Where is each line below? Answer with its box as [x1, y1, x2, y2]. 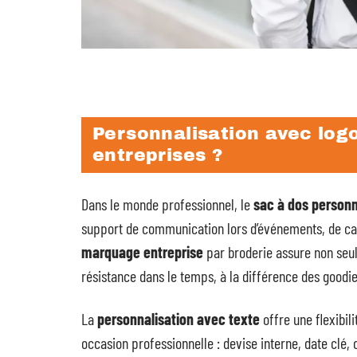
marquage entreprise [81, 242, 203, 262]
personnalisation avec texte [97, 309, 260, 329]
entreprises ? [92, 146, 223, 166]
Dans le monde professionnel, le [81, 194, 253, 214]
